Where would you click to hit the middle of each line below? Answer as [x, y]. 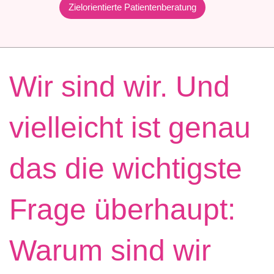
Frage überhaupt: [122, 209]
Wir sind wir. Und [120, 86]
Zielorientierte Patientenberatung [132, 7]
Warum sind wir [110, 250]
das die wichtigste [126, 168]
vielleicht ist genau [130, 127]
